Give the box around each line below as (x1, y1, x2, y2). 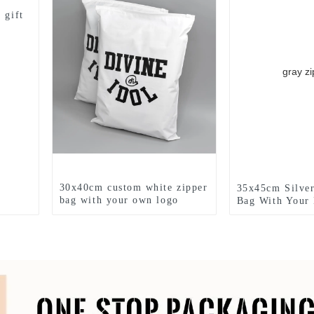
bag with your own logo (59, 195, 179, 205)
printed (59, 207, 95, 218)
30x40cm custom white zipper (59, 182, 208, 193)
